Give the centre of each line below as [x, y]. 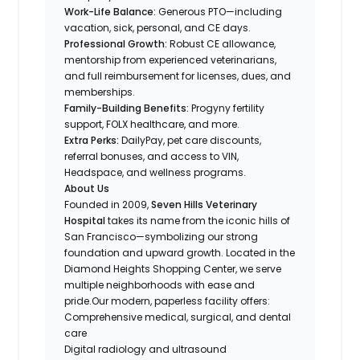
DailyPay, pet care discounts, [190, 140]
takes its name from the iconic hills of [198, 220]
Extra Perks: [92, 140]
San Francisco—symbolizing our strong [162, 236]
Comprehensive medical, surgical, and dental [178, 317]
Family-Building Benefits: [127, 108]
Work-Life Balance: [110, 11]
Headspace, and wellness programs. [155, 172]
